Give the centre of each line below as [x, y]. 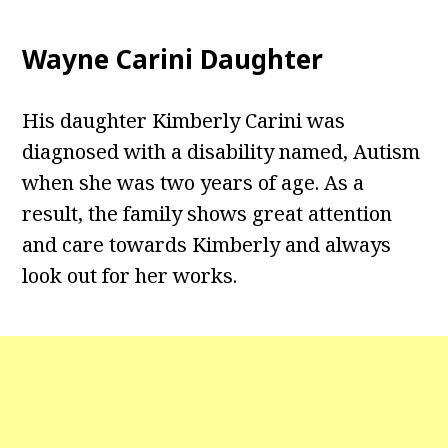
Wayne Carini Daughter [173, 59]
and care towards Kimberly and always [207, 245]
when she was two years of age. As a [193, 183]
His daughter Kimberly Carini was [184, 121]
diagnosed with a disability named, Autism [221, 152]
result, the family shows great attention [207, 214]
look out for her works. [130, 276]
